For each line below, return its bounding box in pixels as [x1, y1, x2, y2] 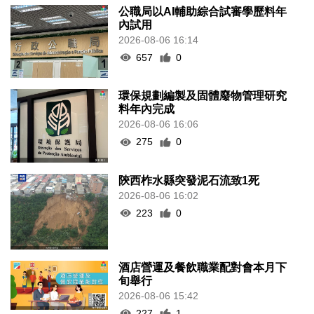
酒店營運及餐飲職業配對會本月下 [118, 261, 287, 273]
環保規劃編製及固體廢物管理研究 [118, 90, 287, 102]
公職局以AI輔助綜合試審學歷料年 [118, 5, 287, 18]
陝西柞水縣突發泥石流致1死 [118, 174, 260, 186]
